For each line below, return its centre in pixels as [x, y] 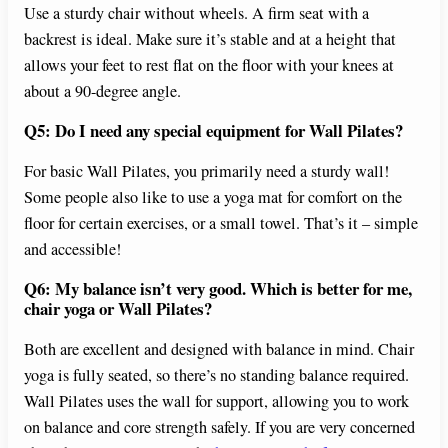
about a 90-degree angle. [102, 91]
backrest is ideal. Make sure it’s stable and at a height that [210, 39]
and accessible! [72, 249]
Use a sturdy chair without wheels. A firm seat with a [196, 13]
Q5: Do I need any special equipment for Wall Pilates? [213, 131]
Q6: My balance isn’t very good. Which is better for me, [218, 288]
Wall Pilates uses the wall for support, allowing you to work [216, 400]
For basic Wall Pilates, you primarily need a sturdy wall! [206, 171]
